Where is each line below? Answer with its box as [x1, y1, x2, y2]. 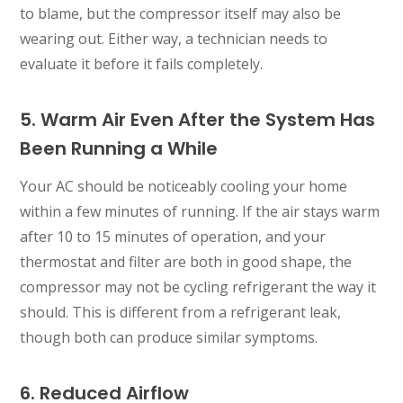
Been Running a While [20, 135, 219, 161]
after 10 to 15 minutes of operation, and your [20, 226, 327, 246]
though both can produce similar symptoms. [20, 327, 318, 347]
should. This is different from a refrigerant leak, [20, 301, 342, 322]
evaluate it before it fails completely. [20, 53, 264, 74]
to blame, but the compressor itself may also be [20, 3, 342, 23]
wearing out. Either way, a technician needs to [20, 28, 328, 49]
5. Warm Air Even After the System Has [20, 106, 376, 132]
